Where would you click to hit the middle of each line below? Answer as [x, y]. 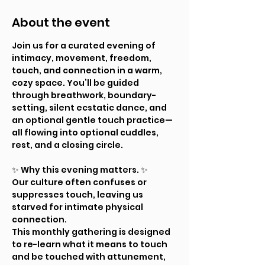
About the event [61, 22]
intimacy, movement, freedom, [83, 58]
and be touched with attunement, [90, 257]
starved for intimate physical [78, 207]
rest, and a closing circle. [67, 145]
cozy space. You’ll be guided [76, 83]
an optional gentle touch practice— [92, 120]
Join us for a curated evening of [85, 46]
